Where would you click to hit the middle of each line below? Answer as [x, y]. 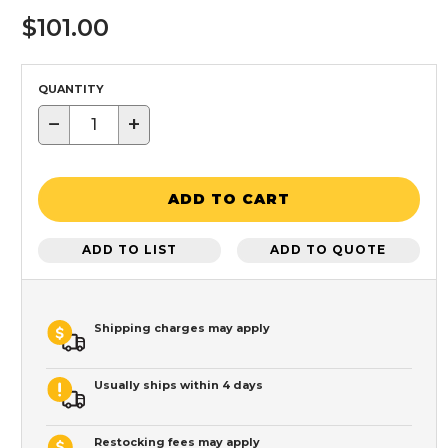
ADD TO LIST [130, 250]
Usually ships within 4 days [178, 384]
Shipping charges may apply [182, 327]
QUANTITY [71, 88]
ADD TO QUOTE [328, 250]
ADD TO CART [229, 199]
